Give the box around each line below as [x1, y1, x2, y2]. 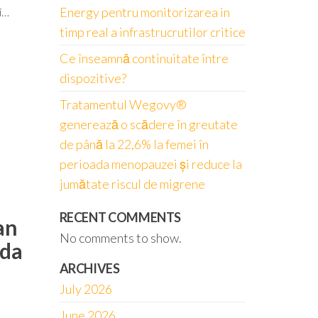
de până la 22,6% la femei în [59, 136, 209, 152]
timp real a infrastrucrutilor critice [59, 24, 246, 40]
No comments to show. [59, 230, 182, 246]
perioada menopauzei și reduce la [59, 156, 242, 172]
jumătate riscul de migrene [59, 176, 205, 192]
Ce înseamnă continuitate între [59, 50, 229, 66]
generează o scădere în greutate [59, 116, 238, 132]
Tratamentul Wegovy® [59, 97, 187, 112]
